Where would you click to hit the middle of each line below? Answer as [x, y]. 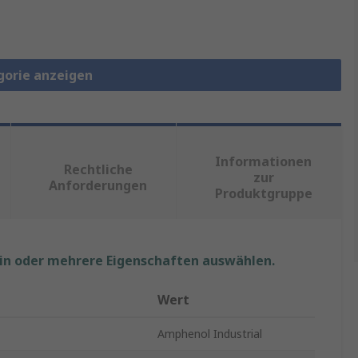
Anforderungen [98, 186]
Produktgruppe [263, 194]
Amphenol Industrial [210, 334]
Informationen [264, 162]
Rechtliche [98, 170]
